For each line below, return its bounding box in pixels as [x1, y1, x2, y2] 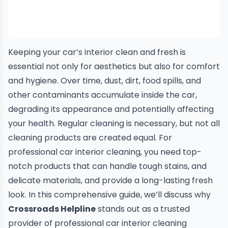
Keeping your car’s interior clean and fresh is [8, 46, 186, 58]
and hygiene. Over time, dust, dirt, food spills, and [8, 75, 201, 87]
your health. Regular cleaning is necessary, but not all [8, 118, 220, 129]
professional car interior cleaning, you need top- [8, 146, 202, 158]
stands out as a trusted [96, 203, 190, 215]
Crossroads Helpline [8, 203, 96, 215]
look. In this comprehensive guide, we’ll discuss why [8, 189, 211, 201]
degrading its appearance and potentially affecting [8, 103, 214, 115]
